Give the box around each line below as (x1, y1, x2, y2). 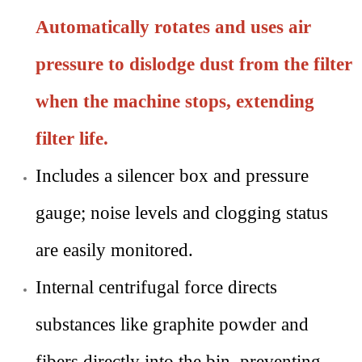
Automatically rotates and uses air (36, 16, 311, 38)
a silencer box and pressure (99, 165, 309, 187)
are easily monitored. (36, 239, 193, 261)
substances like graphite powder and (36, 314, 309, 335)
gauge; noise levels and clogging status (36, 202, 328, 224)
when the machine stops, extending (36, 90, 314, 112)
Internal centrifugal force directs (36, 276, 277, 298)
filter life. (36, 128, 108, 149)
